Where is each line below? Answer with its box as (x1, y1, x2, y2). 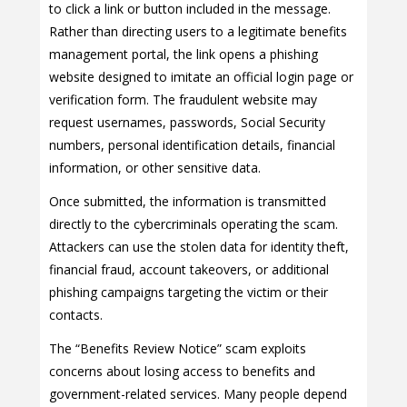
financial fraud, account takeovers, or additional (49, 261, 329, 279)
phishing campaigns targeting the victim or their (49, 283, 328, 302)
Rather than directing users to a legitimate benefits (49, 23, 347, 41)
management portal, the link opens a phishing (49, 45, 318, 64)
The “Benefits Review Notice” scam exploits (49, 340, 306, 358)
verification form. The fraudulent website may (49, 91, 317, 109)
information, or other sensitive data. (49, 159, 261, 177)
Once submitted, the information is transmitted (49, 193, 326, 211)
